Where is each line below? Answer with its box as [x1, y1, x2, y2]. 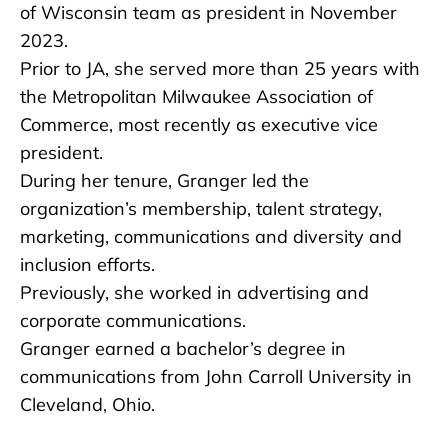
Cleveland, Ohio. [20, 393, 155, 416]
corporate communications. [20, 309, 246, 332]
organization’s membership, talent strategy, [20, 197, 382, 220]
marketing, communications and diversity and [20, 225, 402, 248]
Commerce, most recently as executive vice [20, 113, 378, 136]
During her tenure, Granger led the [20, 169, 309, 192]
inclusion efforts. [20, 253, 155, 276]
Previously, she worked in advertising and [20, 281, 369, 304]
